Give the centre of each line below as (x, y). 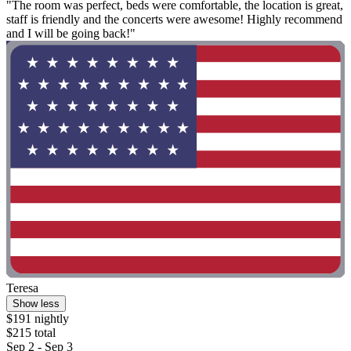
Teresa (22, 288)
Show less (36, 303)
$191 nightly (38, 318)
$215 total (31, 332)
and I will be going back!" (71, 34)
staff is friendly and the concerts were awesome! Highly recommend (174, 20)
